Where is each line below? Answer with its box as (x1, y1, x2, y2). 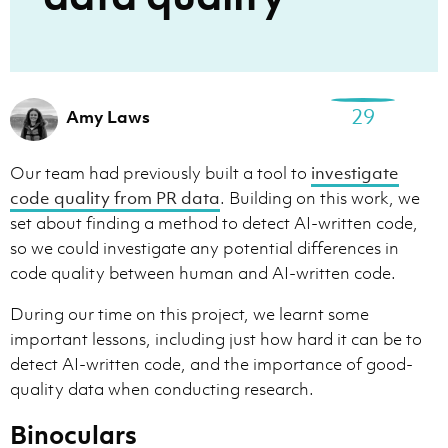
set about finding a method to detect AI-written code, (10, 211, 418, 234)
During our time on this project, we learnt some (10, 302, 369, 325)
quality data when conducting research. (10, 377, 314, 400)
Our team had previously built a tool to (10, 161, 311, 184)
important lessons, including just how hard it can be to (10, 327, 422, 350)
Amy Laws (66, 106, 150, 129)
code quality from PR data (10, 186, 220, 209)
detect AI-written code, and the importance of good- (10, 352, 413, 375)
